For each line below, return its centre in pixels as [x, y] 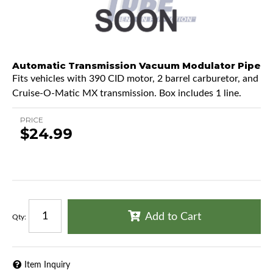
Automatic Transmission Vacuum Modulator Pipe [136, 66]
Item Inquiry [47, 265]
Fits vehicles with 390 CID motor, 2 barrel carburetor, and [135, 79]
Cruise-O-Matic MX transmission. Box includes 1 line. [127, 94]
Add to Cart [173, 217]
